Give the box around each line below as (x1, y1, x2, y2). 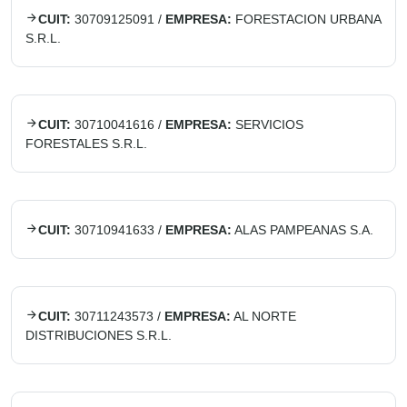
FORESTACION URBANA (235, 12, 381, 26)
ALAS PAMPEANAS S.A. (234, 223, 373, 237)
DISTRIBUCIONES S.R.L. (25, 328, 172, 342)
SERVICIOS (235, 117, 303, 132)
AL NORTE (233, 309, 296, 323)
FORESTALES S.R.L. (25, 136, 147, 151)
